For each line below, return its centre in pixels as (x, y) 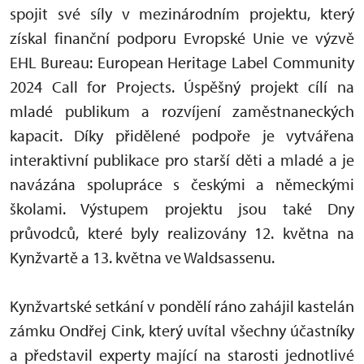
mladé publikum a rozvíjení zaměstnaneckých (182, 110)
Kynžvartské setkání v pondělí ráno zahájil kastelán (182, 305)
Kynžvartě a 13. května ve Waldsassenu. (142, 257)
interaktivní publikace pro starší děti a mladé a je (182, 159)
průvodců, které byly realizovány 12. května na (182, 232)
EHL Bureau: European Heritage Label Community (182, 62)
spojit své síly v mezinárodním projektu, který (182, 13)
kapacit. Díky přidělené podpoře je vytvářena (182, 135)
